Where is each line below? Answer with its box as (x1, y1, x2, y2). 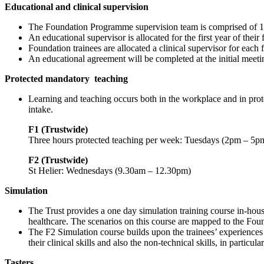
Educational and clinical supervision (5, 1, 148, 12)
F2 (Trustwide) (28, 154, 88, 165)
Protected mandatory (5, 73, 92, 84)
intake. (28, 104, 53, 114)
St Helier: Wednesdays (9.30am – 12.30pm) (28, 165, 191, 176)
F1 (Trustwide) (28, 124, 88, 134)
